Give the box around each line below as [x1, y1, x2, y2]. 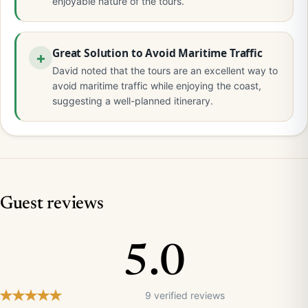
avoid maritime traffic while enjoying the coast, [52, 80, 261, 91]
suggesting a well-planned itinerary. [52, 95, 213, 107]
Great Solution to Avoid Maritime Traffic [52, 45, 263, 60]
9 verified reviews [145, 289, 225, 301]
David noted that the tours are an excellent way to [52, 65, 278, 76]
